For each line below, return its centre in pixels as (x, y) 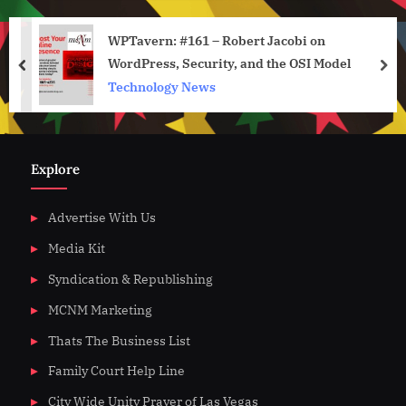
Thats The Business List (119, 340)
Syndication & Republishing (130, 279)
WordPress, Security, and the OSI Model (229, 63)
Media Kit (76, 248)
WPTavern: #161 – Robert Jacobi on (217, 41)
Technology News (162, 87)
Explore (55, 169)
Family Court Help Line (116, 371)
